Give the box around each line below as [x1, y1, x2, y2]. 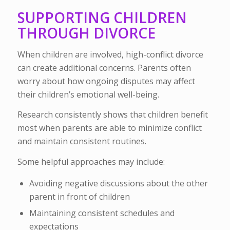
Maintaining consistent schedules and [29, 207, 175, 219]
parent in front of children [29, 191, 130, 203]
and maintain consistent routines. [17, 136, 146, 147]
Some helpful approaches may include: [17, 156, 165, 167]
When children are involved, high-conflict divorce [17, 48, 203, 60]
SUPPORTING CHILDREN [17, 8, 187, 28]
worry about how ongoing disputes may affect [17, 75, 195, 87]
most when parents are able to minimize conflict [17, 122, 202, 134]
